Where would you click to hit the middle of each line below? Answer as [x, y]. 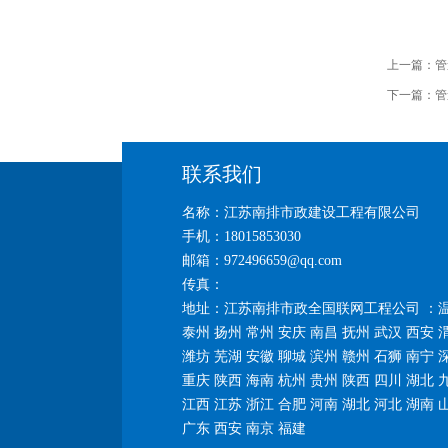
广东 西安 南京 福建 [244, 428]
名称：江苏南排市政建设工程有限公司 [301, 212]
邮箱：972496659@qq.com [262, 260]
